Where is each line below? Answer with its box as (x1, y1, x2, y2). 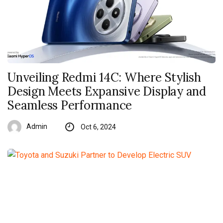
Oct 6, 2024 (80, 123, 116, 131)
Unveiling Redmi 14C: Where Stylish (7, 70, 201, 86)
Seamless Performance (7, 98, 132, 113)
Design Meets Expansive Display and (7, 84, 206, 100)
